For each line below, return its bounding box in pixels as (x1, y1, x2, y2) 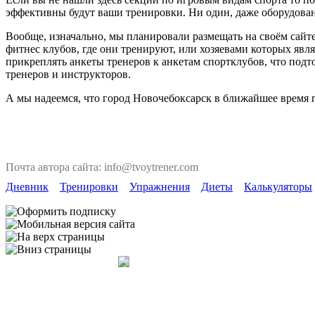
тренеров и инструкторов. (6, 67, 131, 80)
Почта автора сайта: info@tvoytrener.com (6, 161, 198, 173)
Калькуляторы (244, 181, 312, 193)
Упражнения (129, 181, 190, 193)
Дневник (6, 181, 49, 193)
